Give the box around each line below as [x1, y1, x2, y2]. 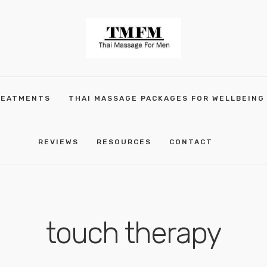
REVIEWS [38, 138, 79, 146]
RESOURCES [97, 138, 151, 146]
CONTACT [169, 138, 213, 146]
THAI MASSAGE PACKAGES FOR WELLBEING [68, 94, 265, 103]
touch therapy [46, 215, 221, 251]
